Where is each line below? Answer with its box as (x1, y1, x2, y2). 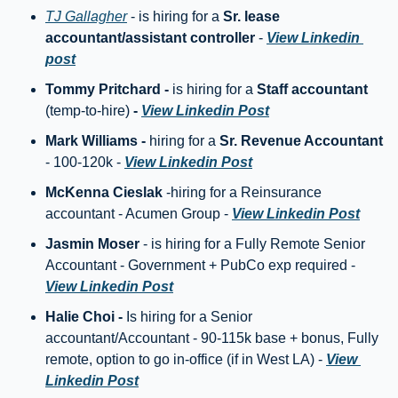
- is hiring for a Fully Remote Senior (139, 236, 365, 252)
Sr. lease (223, 9, 280, 25)
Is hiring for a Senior (126, 309, 252, 325)
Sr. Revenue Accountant (219, 133, 383, 149)
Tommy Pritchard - (45, 82, 172, 98)
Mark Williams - (45, 133, 149, 149)
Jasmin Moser (45, 236, 139, 252)
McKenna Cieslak (45, 185, 163, 201)
